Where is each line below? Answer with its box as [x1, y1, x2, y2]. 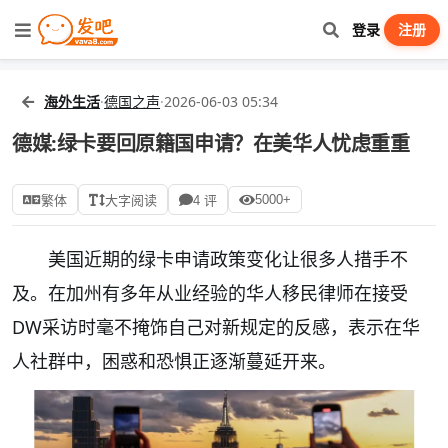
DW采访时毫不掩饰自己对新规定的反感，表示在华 [12, 315, 420, 339]
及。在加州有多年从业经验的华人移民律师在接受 [12, 281, 408, 305]
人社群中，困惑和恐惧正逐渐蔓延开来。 [12, 349, 336, 373]
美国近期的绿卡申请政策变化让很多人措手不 [48, 247, 408, 271]
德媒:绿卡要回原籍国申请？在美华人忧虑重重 [12, 130, 410, 157]
